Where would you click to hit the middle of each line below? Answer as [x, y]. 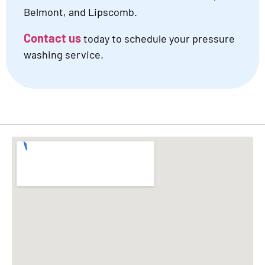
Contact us [52, 38]
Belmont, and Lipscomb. [80, 12]
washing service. [64, 54]
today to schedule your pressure [158, 38]
